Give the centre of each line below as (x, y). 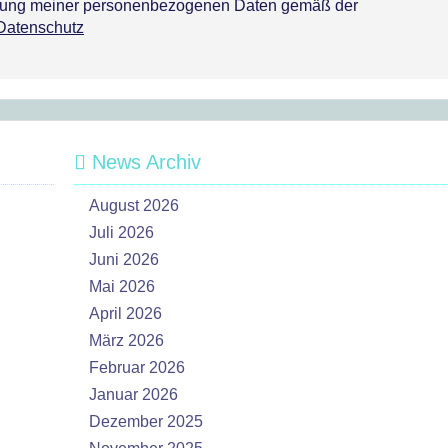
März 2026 (126, 340)
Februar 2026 (137, 367)
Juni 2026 (124, 259)
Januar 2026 (133, 394)
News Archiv (143, 162)
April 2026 (125, 313)
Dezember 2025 (146, 421)
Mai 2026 (122, 286)
